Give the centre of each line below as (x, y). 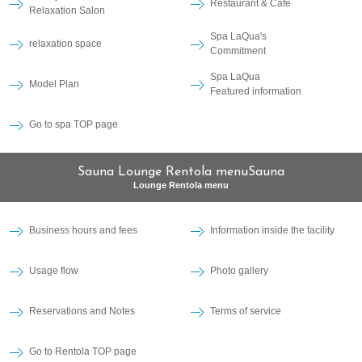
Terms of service (246, 311)
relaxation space (65, 44)
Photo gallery (239, 271)
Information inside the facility (272, 231)
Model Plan (54, 84)
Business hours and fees (83, 231)
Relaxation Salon (67, 11)
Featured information (256, 92)
